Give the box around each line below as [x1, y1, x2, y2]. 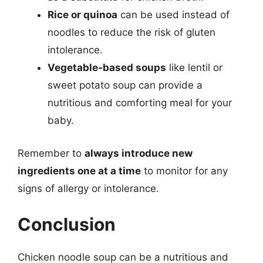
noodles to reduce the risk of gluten [48, 26, 215, 38]
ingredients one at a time [18, 164, 141, 177]
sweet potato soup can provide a [48, 79, 203, 91]
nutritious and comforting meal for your [48, 97, 232, 109]
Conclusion [18, 214, 116, 235]
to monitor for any [141, 164, 228, 177]
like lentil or [166, 62, 222, 73]
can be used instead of [117, 9, 230, 21]
